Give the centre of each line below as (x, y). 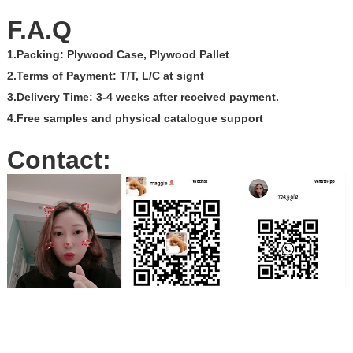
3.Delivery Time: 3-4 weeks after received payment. (143, 97)
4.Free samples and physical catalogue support (135, 118)
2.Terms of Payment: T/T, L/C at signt (105, 75)
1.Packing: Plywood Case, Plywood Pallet (118, 54)
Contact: (59, 160)
